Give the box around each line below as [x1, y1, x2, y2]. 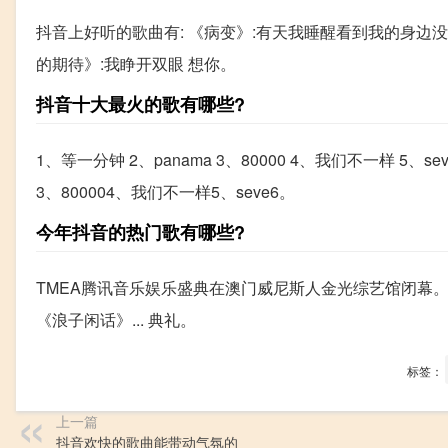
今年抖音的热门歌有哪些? [36, 218, 245, 245]
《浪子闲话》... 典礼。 [36, 307, 196, 331]
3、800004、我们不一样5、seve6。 [36, 179, 295, 203]
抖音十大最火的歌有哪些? [36, 90, 245, 117]
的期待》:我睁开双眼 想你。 [36, 51, 236, 75]
